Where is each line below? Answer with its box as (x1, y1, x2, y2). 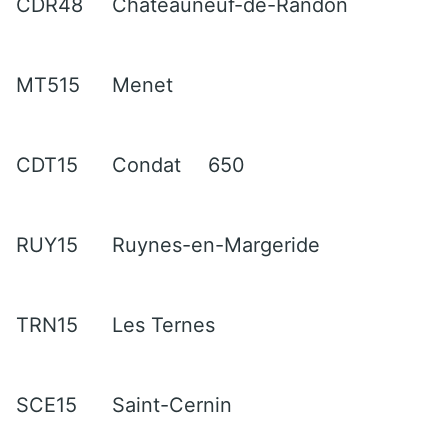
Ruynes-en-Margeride (112, 232, 320, 257)
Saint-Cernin (112, 392, 232, 417)
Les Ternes (112, 312, 215, 337)
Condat (112, 152, 181, 177)
